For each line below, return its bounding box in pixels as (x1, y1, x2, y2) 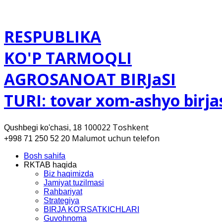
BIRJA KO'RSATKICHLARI (44, 205, 139, 214)
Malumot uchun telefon (72, 132, 160, 144)
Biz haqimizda (44, 169, 94, 178)
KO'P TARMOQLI (4, 47, 132, 69)
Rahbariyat (44, 187, 82, 196)
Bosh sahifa (24, 151, 65, 160)
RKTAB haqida (24, 160, 77, 169)
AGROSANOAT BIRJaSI (4, 68, 176, 90)
